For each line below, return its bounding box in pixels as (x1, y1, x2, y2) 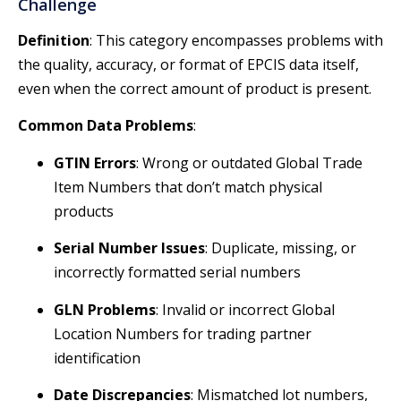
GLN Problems (54, 299, 156, 320)
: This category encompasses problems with (90, 30, 383, 51)
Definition (18, 30, 90, 51)
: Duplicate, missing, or (205, 238, 356, 259)
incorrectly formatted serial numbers (54, 262, 301, 283)
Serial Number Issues (54, 238, 205, 259)
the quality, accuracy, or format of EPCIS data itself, (18, 55, 359, 75)
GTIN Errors (54, 152, 136, 173)
